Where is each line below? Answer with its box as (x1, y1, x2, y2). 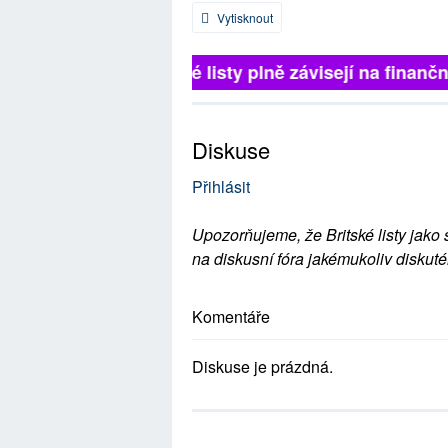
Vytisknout (214, 9, 273, 26)
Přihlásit (192, 175, 250, 198)
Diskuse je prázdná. (192, 355, 333, 378)
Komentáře (192, 305, 270, 328)
